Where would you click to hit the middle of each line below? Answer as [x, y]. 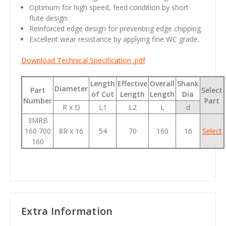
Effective [132, 83]
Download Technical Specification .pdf [83, 60]
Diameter [71, 88]
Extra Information [67, 211]
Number [38, 100]
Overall [162, 83]
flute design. [49, 18]
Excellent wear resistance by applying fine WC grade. [115, 39]
